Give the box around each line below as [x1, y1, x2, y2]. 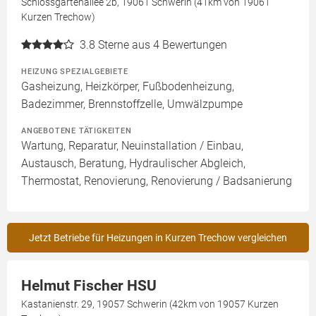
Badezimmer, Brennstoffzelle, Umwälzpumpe [21, 97, 243, 111]
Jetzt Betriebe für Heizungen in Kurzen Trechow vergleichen [29, 232, 287, 243]
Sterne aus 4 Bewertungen [98, 38, 227, 51]
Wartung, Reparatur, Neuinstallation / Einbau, [21, 139, 243, 152]
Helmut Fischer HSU [21, 277, 157, 294]
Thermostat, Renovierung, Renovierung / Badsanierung [21, 174, 292, 188]
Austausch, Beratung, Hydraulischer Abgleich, [21, 157, 245, 170]
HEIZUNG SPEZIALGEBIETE [21, 66, 128, 76]
